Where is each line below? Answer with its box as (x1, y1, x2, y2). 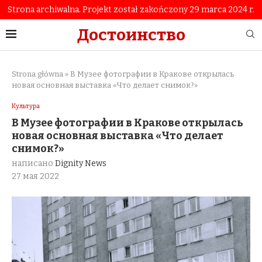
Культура (12, 102, 40, 110)
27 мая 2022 (12, 171, 59, 181)
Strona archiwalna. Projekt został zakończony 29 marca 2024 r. (8, 5, 254, 15)
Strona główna (12, 70, 63, 78)
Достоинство (77, 25, 185, 44)
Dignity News (55, 158, 106, 168)
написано (12, 158, 55, 168)
